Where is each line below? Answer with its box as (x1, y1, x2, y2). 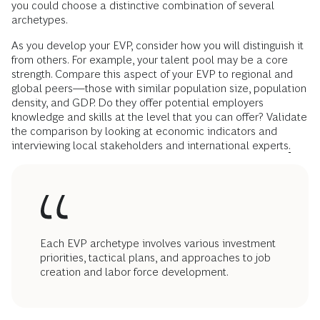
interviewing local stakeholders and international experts (11, 139, 289, 152)
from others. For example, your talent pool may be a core (11, 54, 288, 66)
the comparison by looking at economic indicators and (11, 125, 277, 138)
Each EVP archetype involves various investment (40, 237, 276, 250)
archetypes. (11, 14, 68, 26)
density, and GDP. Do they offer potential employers (11, 96, 264, 109)
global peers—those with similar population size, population (11, 82, 306, 95)
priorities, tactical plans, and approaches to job (40, 251, 271, 264)
